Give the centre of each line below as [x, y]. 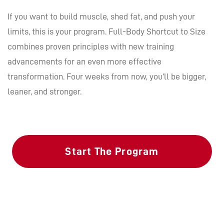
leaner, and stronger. [44, 92]
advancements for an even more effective [84, 62]
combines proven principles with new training [91, 47]
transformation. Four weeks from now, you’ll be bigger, [107, 77]
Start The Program [112, 152]
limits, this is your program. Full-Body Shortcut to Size [106, 32]
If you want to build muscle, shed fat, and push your [101, 17]
